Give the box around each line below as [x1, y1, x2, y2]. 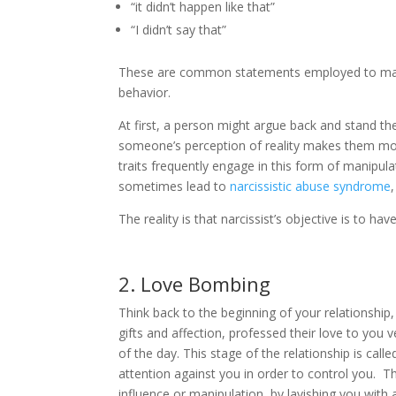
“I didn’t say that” [131, 20, 227, 38]
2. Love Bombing [118, 270, 271, 297]
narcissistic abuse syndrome [230, 177, 392, 194]
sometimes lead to [118, 177, 231, 194]
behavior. [118, 83, 171, 101]
